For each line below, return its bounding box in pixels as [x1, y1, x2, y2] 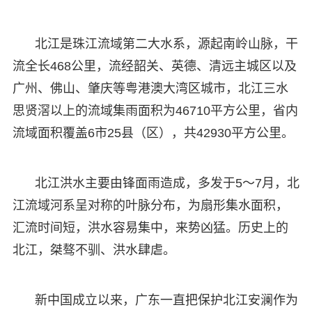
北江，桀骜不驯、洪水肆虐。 [12, 242, 175, 257]
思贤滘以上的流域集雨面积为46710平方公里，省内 [12, 103, 298, 118]
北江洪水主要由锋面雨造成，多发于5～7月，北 [34, 175, 299, 190]
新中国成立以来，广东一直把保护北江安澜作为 [34, 292, 298, 307]
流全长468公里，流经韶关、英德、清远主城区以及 [12, 58, 297, 73]
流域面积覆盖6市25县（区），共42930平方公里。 [12, 125, 294, 140]
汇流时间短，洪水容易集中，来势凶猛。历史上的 [12, 220, 288, 235]
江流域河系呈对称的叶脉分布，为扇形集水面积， [12, 198, 288, 212]
